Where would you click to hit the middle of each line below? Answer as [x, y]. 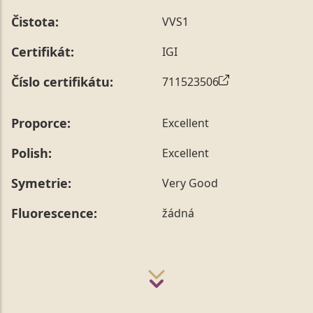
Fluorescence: [54, 213]
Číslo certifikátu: [62, 81]
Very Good [190, 183]
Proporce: [41, 123]
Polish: [31, 153]
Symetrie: [41, 183]
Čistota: [35, 21]
